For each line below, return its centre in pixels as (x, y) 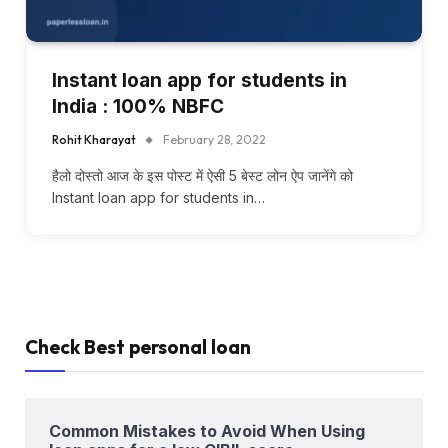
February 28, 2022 (214, 139)
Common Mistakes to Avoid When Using (207, 430)
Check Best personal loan (138, 346)
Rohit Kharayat (94, 139)
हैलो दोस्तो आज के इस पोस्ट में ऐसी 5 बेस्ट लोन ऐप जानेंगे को (202, 175)
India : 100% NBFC (138, 106)
